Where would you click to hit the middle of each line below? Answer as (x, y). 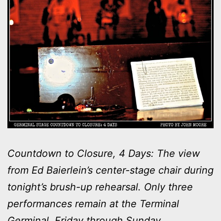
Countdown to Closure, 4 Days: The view (104, 153)
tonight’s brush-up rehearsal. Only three (100, 187)
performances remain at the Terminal (93, 203)
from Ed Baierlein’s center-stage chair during (110, 170)
